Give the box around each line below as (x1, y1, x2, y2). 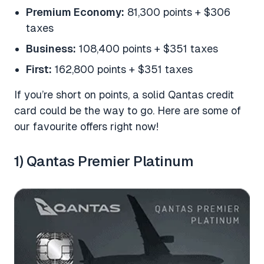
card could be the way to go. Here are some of (14, 104, 241, 117)
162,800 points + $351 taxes (52, 63, 193, 76)
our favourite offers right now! (14, 120, 159, 133)
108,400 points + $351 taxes (76, 42, 218, 55)
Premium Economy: (26, 6, 124, 19)
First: (26, 63, 52, 76)
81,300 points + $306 (124, 6, 230, 19)
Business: (26, 42, 76, 55)
